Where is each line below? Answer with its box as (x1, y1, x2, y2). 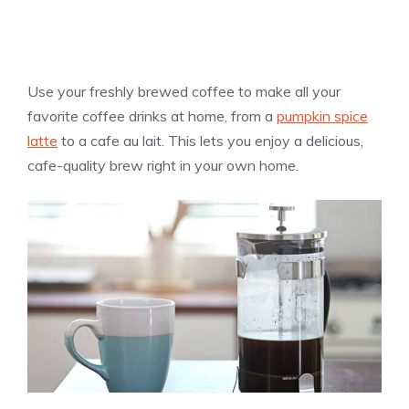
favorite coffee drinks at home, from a (27, 107, 277, 126)
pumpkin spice (277, 107, 368, 126)
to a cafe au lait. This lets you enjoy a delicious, (58, 131, 363, 151)
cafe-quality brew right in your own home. (27, 156, 299, 175)
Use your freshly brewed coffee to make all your (27, 82, 341, 101)
